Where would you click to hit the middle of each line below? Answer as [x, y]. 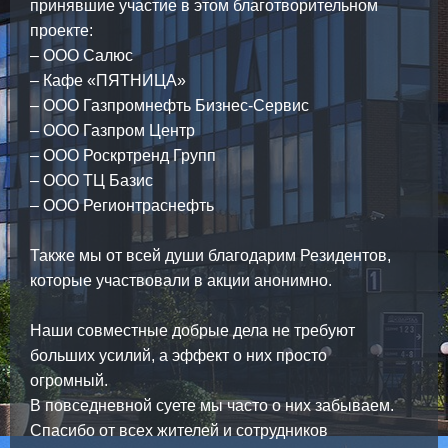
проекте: [61, 31]
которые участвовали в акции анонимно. [181, 281]
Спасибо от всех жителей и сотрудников [179, 431]
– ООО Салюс [81, 56]
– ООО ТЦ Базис [91, 181]
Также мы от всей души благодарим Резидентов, [210, 256]
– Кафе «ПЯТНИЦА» [108, 81]
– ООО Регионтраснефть [122, 206]
